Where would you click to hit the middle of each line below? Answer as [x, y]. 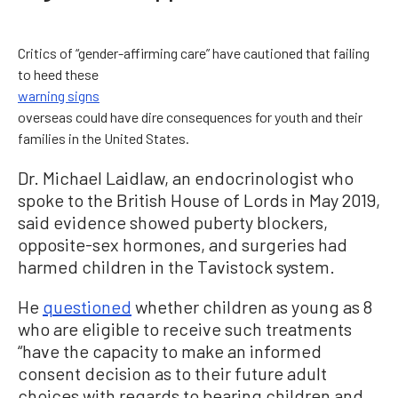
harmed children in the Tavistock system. [176, 266]
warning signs [59, 95]
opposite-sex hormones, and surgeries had [183, 244]
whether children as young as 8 [252, 306]
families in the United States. [103, 138]
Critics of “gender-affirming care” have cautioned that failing [194, 52]
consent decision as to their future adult [172, 373]
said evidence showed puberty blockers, [173, 222]
